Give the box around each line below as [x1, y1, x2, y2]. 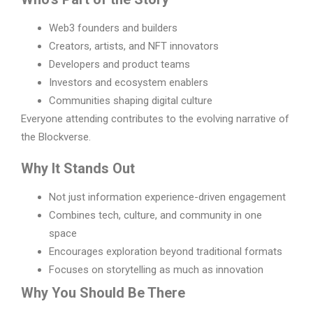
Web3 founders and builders [49, 22, 177, 35]
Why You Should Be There [21, 284, 185, 302]
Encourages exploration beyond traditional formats [49, 245, 282, 259]
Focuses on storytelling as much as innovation [49, 263, 263, 277]
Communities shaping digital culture [49, 94, 212, 108]
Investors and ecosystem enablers [49, 76, 208, 89]
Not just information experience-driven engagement [49, 191, 286, 204]
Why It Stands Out [21, 160, 135, 177]
